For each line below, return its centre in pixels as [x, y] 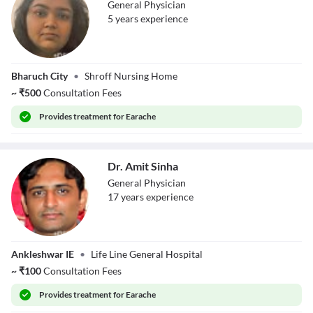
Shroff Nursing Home [131, 76]
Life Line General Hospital [147, 254]
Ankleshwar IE [43, 254]
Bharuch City [39, 76]
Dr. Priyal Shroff [46, 65]
